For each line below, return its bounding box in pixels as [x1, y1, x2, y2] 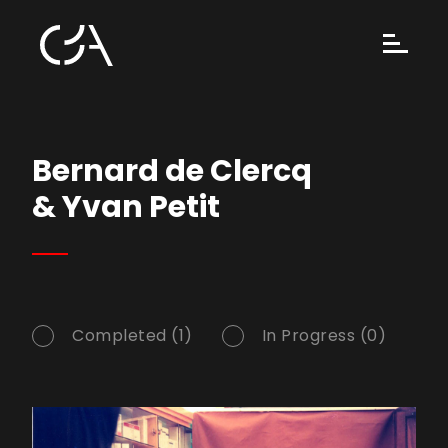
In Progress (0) [261, 324, 386, 348]
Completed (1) [72, 324, 193, 348]
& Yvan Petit [32, 186, 220, 229]
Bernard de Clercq [32, 150, 312, 193]
